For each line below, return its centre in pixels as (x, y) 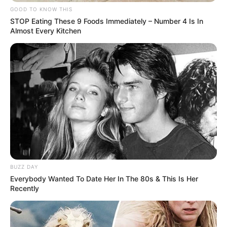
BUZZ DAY (24, 166)
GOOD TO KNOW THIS (41, 9)
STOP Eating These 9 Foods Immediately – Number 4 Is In (107, 21)
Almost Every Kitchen (46, 31)
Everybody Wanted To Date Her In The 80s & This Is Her (104, 178)
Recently (25, 188)
